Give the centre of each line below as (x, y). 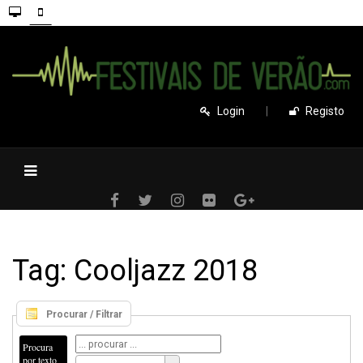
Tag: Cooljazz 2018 (135, 270)
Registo (325, 111)
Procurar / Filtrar (85, 314)
